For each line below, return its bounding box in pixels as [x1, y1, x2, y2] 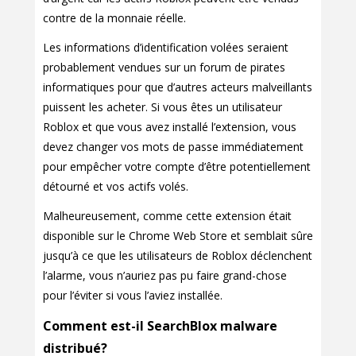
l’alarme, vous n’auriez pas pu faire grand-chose [43, 268, 287, 284]
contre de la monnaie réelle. [43, 10, 186, 26]
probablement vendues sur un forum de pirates [43, 60, 285, 75]
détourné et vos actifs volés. [43, 179, 188, 195]
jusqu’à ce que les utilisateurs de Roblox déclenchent [43, 248, 312, 264]
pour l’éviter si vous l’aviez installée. [43, 288, 222, 304]
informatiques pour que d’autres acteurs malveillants [43, 79, 312, 95]
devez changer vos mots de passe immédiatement [43, 139, 304, 155]
